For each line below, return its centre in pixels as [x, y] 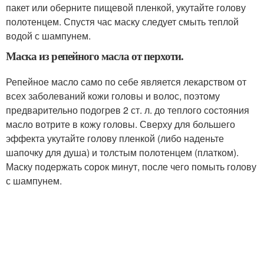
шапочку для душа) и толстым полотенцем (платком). [122, 152]
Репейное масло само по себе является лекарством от [126, 82]
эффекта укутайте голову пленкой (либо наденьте [115, 138]
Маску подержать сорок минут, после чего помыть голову [131, 166]
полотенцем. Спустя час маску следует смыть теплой [122, 22]
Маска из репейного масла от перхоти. [95, 56]
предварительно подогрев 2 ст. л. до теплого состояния [128, 110]
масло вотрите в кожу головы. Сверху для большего [121, 124]
